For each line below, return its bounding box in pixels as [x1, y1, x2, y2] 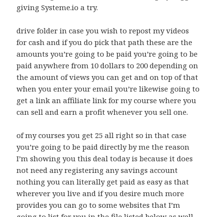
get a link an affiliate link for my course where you [16, 95, 197, 106]
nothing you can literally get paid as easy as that [16, 177, 189, 187]
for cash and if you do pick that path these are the [16, 37, 193, 47]
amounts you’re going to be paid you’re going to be [16, 49, 198, 59]
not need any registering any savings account [16, 165, 178, 175]
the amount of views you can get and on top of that [16, 72, 199, 82]
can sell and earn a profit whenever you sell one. [16, 107, 188, 117]
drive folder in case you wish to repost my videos [16, 26, 189, 36]
